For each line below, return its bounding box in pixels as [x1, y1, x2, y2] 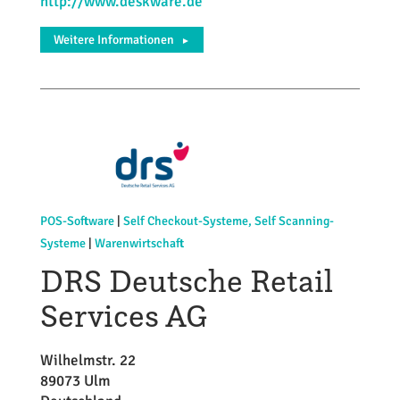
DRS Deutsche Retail [39, 260, 333, 300]
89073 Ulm [39, 371, 111, 390]
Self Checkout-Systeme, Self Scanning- [122, 212, 334, 229]
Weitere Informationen [53, 32, 174, 47]
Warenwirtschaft [94, 235, 184, 251]
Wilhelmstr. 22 [39, 350, 136, 370]
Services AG [39, 295, 207, 335]
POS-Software [39, 212, 114, 229]
